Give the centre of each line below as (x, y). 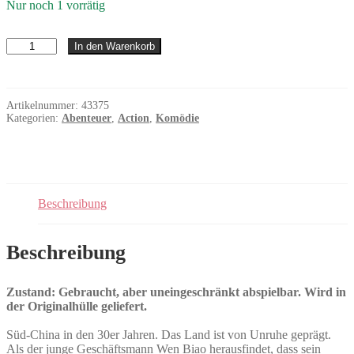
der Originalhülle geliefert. (77, 306)
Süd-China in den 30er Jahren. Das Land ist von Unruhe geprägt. (169, 334)
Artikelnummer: (44, 105)
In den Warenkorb (115, 46)
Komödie (177, 118)
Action (134, 118)
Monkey (26, 58)
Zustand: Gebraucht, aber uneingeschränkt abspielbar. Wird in (176, 292)
